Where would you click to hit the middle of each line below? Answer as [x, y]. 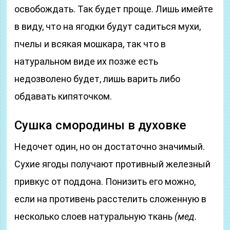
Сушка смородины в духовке [101, 125]
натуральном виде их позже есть [87, 61]
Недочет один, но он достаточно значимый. [110, 147]
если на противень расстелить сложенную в [111, 199]
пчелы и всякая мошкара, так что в [90, 44]
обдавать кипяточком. [63, 96]
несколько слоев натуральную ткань [95, 216]
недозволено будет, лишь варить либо [98, 79]
